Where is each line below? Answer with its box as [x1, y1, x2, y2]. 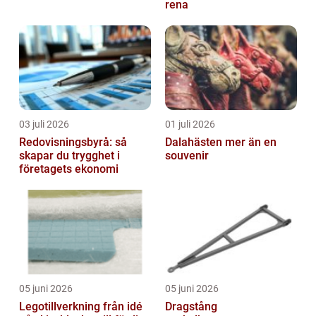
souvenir [165, 148, 209, 162]
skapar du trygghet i [19, 148, 120, 162]
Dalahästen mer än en [165, 135, 225, 149]
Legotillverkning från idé [19, 299, 103, 313]
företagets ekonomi [19, 162, 119, 176]
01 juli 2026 [165, 118, 215, 130]
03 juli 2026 [19, 118, 69, 130]
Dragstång [165, 299, 217, 313]
